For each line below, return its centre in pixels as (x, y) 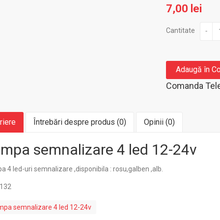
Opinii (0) (159, 122)
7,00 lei (184, 9)
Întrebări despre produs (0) (80, 122)
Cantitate (180, 30)
